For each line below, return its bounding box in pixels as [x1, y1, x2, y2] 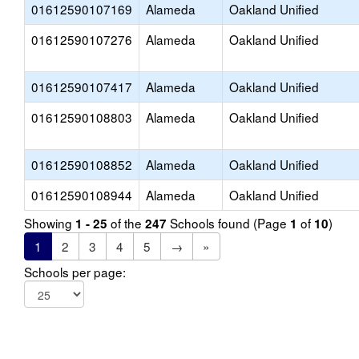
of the [107, 214, 145, 232]
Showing [24, 214, 75, 232]
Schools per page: [24, 263, 126, 280]
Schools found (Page [167, 214, 290, 232]
